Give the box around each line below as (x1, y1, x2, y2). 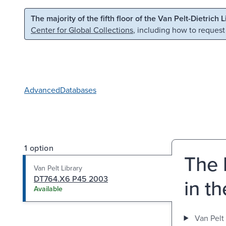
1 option (24, 142, 54, 153)
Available (34, 183, 63, 194)
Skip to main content (14, 12, 86, 23)
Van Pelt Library (34, 162, 82, 173)
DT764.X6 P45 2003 (34, 173, 108, 184)
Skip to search (104, 12, 154, 23)
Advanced (24, 84, 60, 95)
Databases (60, 84, 96, 95)
